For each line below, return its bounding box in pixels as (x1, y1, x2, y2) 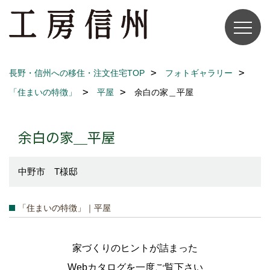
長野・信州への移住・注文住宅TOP (9, 68, 145, 78)
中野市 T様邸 (18, 166, 78, 177)
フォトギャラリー (165, 68, 233, 78)
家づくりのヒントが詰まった (72, 243, 198, 253)
